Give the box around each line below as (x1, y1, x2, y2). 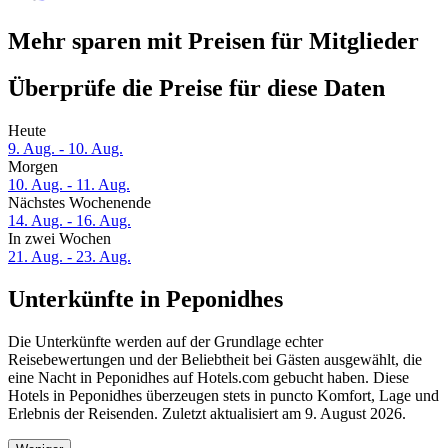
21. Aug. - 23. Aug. (8, 248, 131, 266)
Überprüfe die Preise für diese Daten (8, 75, 385, 102)
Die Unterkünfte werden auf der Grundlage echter (8, 332, 323, 350)
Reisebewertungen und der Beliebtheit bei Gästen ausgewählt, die (8, 350, 422, 368)
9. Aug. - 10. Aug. (8, 140, 123, 158)
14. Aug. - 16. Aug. (8, 212, 131, 230)
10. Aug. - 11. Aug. (8, 176, 130, 194)
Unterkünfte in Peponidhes (8, 286, 283, 313)
